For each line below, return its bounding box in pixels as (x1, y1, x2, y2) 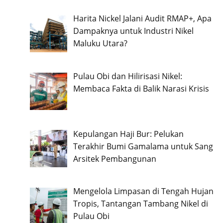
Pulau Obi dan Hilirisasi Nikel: (73, 70, 182, 82)
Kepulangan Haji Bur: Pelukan (73, 128, 184, 139)
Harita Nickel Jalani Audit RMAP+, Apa (73, 13, 212, 24)
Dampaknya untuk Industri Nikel (73, 25, 194, 36)
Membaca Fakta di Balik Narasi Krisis (73, 83, 209, 94)
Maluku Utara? (73, 38, 127, 49)
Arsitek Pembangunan (73, 153, 156, 164)
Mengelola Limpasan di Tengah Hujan (73, 186, 214, 197)
